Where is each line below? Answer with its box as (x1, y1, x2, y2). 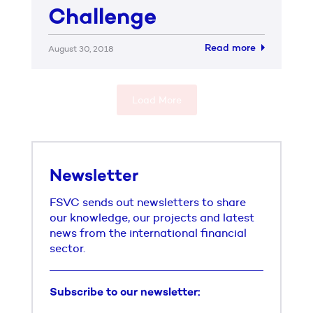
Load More (131, 94, 182, 106)
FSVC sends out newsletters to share (50, 196, 246, 209)
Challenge (48, 5, 156, 32)
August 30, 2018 (48, 43, 113, 54)
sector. (50, 242, 85, 255)
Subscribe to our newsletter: (50, 286, 201, 300)
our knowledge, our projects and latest (50, 211, 254, 224)
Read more (205, 43, 259, 54)
